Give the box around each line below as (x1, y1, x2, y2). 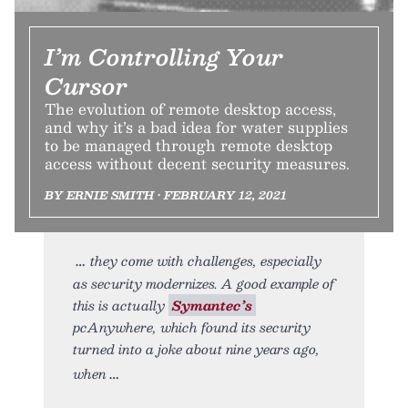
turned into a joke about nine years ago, (73, 338, 320, 361)
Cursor (45, 67, 127, 105)
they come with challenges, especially (90, 250, 321, 272)
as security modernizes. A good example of (73, 272, 334, 295)
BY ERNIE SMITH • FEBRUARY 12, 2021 (45, 186, 287, 205)
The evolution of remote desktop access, (45, 97, 336, 122)
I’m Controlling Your (45, 38, 283, 76)
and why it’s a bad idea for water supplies (45, 115, 348, 140)
